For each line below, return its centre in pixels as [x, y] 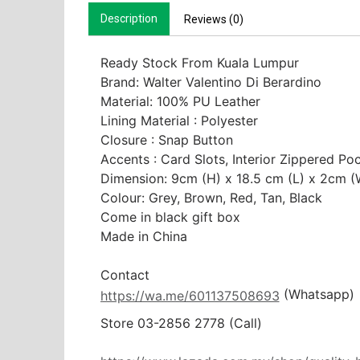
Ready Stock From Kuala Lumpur [199, 62]
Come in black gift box [170, 217]
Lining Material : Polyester [179, 120]
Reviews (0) [213, 19]
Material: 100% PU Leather [180, 101]
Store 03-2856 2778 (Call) [183, 323]
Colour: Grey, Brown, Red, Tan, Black [211, 197]
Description [129, 18]
